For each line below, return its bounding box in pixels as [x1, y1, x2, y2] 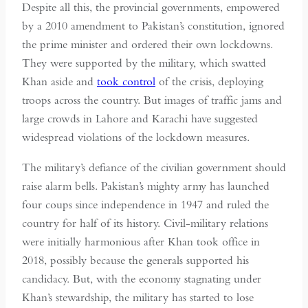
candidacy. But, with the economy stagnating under [22, 272, 261, 287]
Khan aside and [22, 74, 97, 89]
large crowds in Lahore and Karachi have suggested [22, 111, 258, 126]
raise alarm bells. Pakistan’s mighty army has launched [22, 179, 269, 194]
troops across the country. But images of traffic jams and [22, 93, 282, 108]
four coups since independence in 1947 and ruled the [22, 197, 269, 212]
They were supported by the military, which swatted [22, 56, 266, 71]
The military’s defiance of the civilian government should [22, 160, 286, 175]
